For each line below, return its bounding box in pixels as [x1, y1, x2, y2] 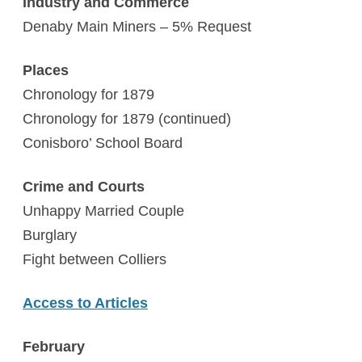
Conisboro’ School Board [23, 135, 183, 151]
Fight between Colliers [23, 251, 166, 267]
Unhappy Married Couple [23, 203, 184, 219]
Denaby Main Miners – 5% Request [23, 19, 251, 35]
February [23, 339, 85, 355]
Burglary [23, 227, 77, 243]
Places [23, 62, 69, 78]
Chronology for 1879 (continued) [23, 111, 231, 127]
